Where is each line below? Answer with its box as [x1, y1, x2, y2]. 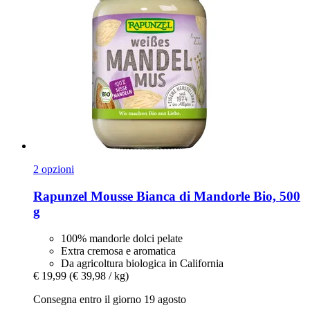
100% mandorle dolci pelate [61, 232, 183, 244]
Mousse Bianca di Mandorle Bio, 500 [87, 188, 300, 203]
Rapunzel [33, 188, 87, 203]
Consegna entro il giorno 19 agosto [33, 293, 186, 305]
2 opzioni [33, 163, 74, 176]
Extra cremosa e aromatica [61, 244, 176, 257]
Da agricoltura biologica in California [61, 257, 224, 269]
